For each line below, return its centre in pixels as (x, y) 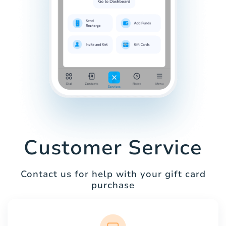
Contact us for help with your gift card (113, 174)
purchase (113, 185)
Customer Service (113, 148)
